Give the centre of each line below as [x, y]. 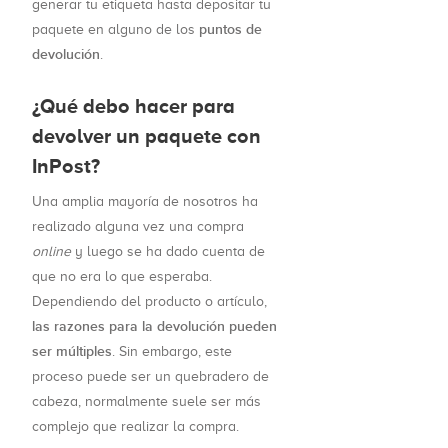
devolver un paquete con [146, 136]
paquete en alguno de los [115, 30]
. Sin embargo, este [172, 352]
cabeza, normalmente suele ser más [146, 402]
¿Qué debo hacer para [133, 106]
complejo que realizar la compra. [135, 427]
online [51, 252]
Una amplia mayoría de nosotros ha [145, 202]
